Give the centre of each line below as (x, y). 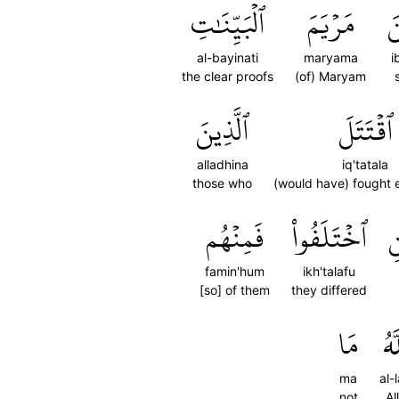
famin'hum (235, 271)
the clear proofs (228, 76)
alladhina (222, 164)
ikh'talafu (329, 271)
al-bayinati (228, 57)
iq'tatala (365, 164)
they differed (329, 290)
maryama (330, 57)
